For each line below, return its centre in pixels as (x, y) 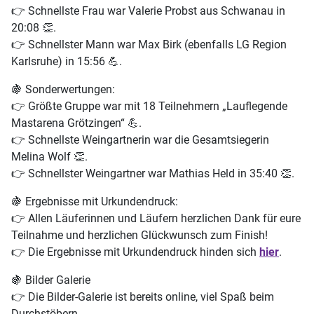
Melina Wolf (42, 157)
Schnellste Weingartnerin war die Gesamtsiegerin (147, 140)
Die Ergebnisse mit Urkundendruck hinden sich (144, 252)
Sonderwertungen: (69, 90)
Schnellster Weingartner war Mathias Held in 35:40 (153, 174)
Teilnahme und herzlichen (76, 235)
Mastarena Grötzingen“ (69, 123)
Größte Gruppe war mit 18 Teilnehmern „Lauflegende (156, 107)
